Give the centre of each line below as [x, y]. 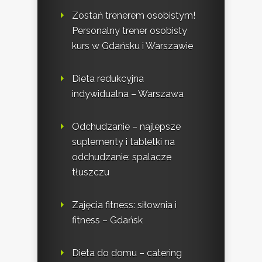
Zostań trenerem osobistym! [134, 16]
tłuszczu [91, 173]
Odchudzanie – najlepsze [126, 127]
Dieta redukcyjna [108, 79]
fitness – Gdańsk [107, 220]
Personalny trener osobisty [130, 31]
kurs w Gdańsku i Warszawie [132, 46]
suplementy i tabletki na [123, 142]
